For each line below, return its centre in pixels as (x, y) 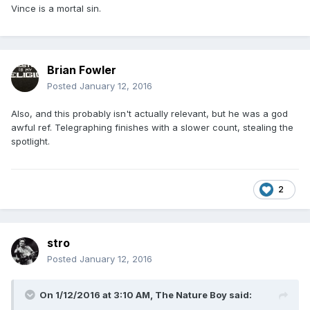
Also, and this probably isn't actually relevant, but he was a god (149, 114)
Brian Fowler (82, 70)
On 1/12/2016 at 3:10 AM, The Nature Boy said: (146, 295)
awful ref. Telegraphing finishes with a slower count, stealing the (152, 128)
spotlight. (30, 142)
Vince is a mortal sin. (56, 9)
